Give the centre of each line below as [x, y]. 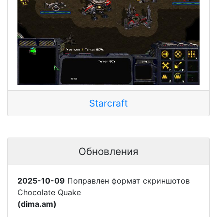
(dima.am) [37, 204]
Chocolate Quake [49, 193]
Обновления [108, 152]
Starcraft [108, 103]
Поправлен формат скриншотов [127, 181]
